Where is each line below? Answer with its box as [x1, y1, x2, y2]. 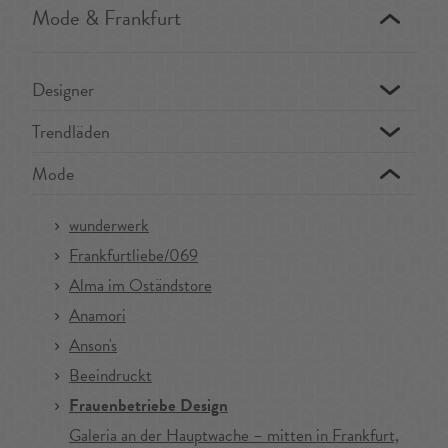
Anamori [69, 303, 126, 329]
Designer [32, 76, 94, 104]
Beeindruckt [69, 363, 152, 389]
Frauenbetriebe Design [69, 393, 228, 419]
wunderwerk [69, 213, 149, 239]
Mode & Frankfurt [32, 2, 181, 35]
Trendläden [32, 118, 110, 146]
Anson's [69, 333, 117, 359]
